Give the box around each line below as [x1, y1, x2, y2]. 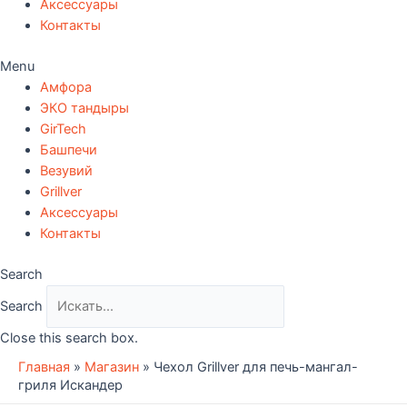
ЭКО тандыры [39, 100, 129, 117]
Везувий [39, 163, 93, 180]
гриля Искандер [18, 377, 123, 394]
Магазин [84, 359, 139, 376]
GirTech [39, 121, 86, 138]
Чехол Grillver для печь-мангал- [154, 359, 358, 376]
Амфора [39, 79, 92, 96]
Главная [18, 359, 70, 376]
